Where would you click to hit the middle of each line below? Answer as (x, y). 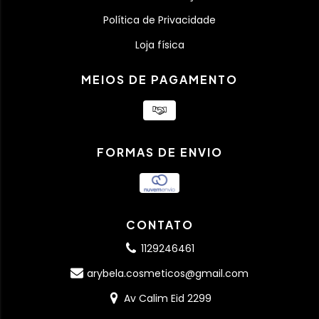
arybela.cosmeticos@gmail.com (168, 273)
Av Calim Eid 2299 (168, 298)
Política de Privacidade (159, 20)
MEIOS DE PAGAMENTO (159, 79)
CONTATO (159, 224)
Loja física (159, 45)
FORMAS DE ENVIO (159, 152)
